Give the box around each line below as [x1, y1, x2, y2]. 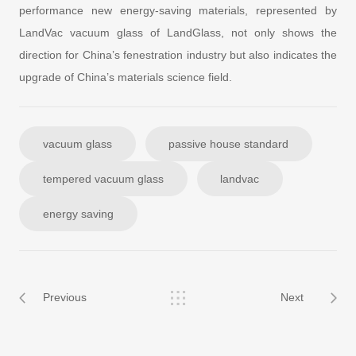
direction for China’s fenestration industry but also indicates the [18, 48, 338, 61]
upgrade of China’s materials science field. [18, 70, 238, 83]
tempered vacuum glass [42, 172, 164, 185]
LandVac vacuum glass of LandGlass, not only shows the [18, 25, 338, 39]
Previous [42, 291, 87, 304]
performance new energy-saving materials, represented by [18, 3, 338, 17]
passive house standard [168, 137, 289, 150]
